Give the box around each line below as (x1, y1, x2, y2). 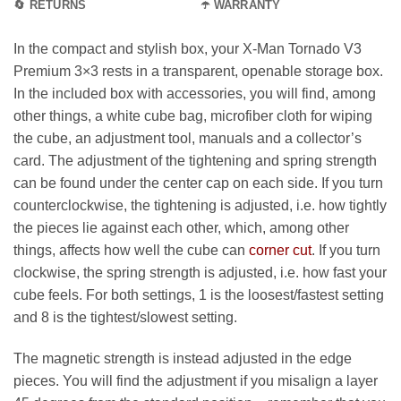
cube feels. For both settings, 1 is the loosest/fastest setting (13, 287, 384, 303)
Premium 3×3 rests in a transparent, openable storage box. (13, 64, 383, 80)
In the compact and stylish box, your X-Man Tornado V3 (13, 41, 362, 57)
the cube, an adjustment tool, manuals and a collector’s (13, 131, 362, 147)
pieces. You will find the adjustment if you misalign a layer (13, 373, 378, 389)
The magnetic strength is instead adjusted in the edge (13, 351, 352, 367)
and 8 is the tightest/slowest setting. (13, 310, 237, 326)
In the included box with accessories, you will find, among (13, 86, 376, 102)
